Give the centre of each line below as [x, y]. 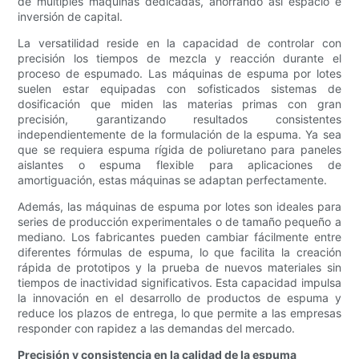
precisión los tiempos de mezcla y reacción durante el [179, 58]
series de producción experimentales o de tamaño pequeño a [179, 222]
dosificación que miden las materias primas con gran [179, 104]
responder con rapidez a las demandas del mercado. [157, 329]
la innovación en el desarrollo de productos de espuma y [179, 298]
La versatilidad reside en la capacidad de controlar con [179, 43]
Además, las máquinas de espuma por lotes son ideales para [179, 207]
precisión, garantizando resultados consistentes [179, 119]
